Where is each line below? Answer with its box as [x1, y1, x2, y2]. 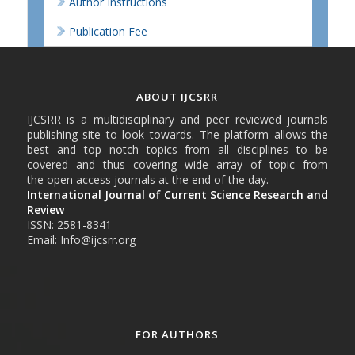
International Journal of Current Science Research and [26, 186, 329, 202]
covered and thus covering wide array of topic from [26, 156, 329, 172]
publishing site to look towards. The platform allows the [26, 126, 329, 142]
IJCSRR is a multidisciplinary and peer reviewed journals [26, 111, 329, 127]
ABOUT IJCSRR [136, 90, 219, 104]
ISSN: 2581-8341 [26, 216, 112, 232]
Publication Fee [68, 23, 147, 39]
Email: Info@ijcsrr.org [26, 231, 136, 247]
